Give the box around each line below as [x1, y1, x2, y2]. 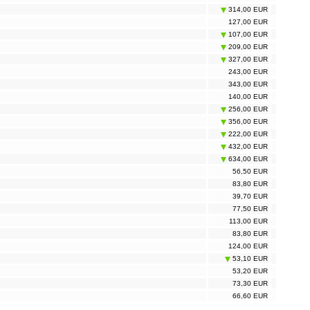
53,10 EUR [230, 255, 268, 263]
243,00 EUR [228, 68, 268, 76]
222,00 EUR [226, 130, 268, 138]
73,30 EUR [232, 280, 268, 288]
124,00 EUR [228, 242, 268, 250]
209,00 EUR [226, 43, 268, 51]
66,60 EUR [232, 292, 268, 300]
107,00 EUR [226, 30, 268, 39]
